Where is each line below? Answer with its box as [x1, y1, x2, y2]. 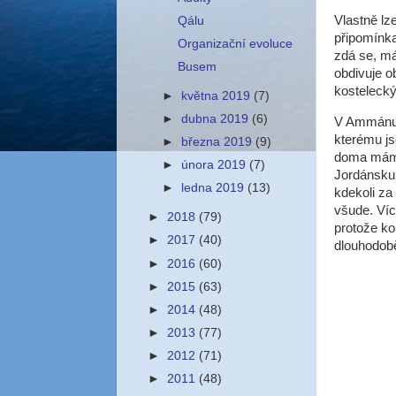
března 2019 [181, 135, 256, 149]
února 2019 [181, 158, 250, 172]
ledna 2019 [181, 181, 248, 195]
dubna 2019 [181, 112, 253, 126]
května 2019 [181, 88, 255, 103]
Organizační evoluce [177, 36, 293, 50]
